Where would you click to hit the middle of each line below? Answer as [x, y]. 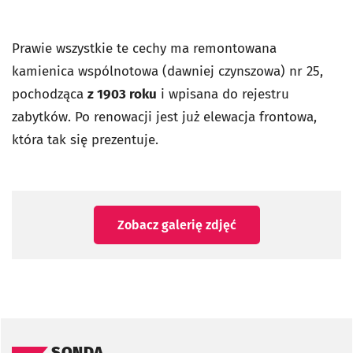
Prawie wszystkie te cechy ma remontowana [144, 48]
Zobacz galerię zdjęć [176, 225]
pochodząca [50, 94]
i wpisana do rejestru [223, 94]
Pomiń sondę [51, 329]
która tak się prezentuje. [85, 140]
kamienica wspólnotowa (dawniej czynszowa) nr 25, [167, 71]
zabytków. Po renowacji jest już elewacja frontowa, [164, 117]
